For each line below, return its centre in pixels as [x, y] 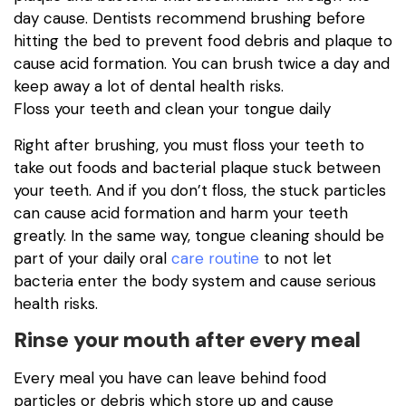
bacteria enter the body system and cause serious [195, 280]
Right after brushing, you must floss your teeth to [189, 145]
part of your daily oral [92, 258]
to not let [295, 258]
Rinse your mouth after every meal [187, 340]
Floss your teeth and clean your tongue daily [172, 109]
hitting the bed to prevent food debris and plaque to [203, 41]
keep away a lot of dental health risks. [149, 87]
